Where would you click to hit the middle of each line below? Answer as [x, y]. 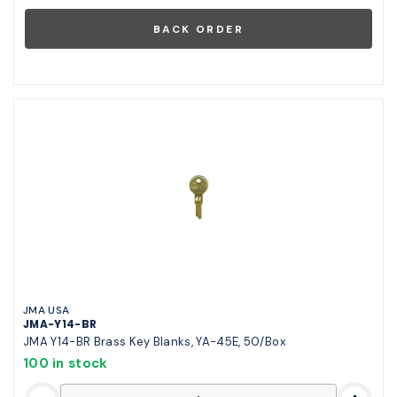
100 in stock [66, 363]
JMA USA [47, 310]
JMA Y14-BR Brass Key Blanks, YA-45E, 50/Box [154, 341]
